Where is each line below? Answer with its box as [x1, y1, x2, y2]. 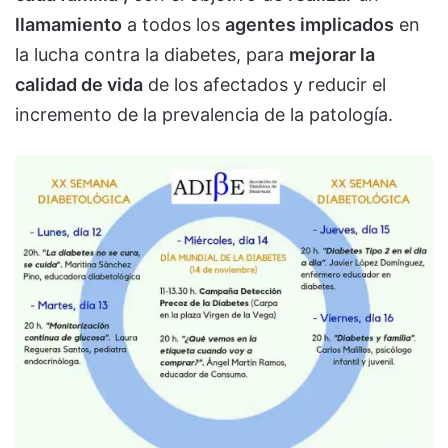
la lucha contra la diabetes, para [15, 43, 289, 65]
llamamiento [15, 13, 122, 35]
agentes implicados [225, 13, 394, 35]
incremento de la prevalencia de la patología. [15, 103, 393, 125]
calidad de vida [15, 73, 143, 95]
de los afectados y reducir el [143, 73, 386, 95]
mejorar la [289, 43, 375, 65]
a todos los [122, 13, 225, 35]
